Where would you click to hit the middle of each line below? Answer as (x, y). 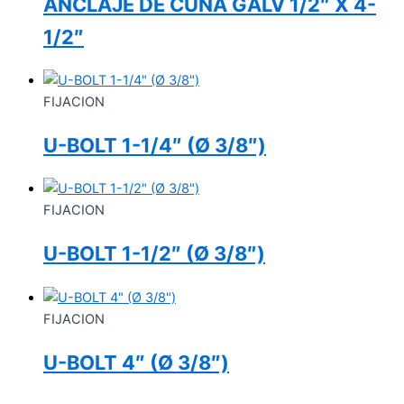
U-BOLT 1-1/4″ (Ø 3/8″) (155, 146)
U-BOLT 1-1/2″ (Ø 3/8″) (154, 254)
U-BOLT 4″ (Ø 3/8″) (136, 362)
